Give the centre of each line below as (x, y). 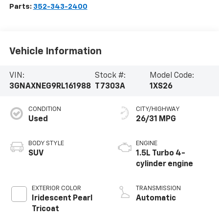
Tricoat (45, 209)
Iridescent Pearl (62, 199)
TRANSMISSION (158, 189)
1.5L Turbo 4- (161, 154)
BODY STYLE (46, 144)
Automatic (156, 199)
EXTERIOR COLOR (56, 189)
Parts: (21, 7)
